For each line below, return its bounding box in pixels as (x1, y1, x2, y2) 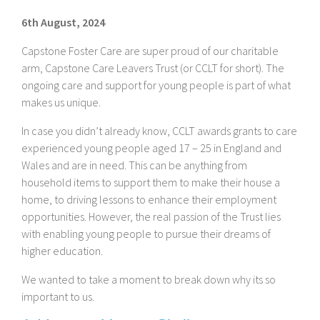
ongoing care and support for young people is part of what (21, 78, 291, 93)
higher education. (21, 244, 103, 259)
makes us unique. (21, 95, 101, 110)
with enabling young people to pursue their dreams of (21, 226, 271, 241)
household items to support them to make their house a (21, 175, 280, 190)
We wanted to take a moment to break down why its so (21, 272, 276, 287)
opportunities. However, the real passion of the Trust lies (21, 209, 281, 224)
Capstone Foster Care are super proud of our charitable (21, 44, 279, 59)
